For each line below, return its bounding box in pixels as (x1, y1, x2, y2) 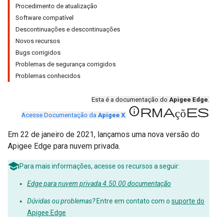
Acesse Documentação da (21, 111, 98, 119)
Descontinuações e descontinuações (15, 26, 120, 33)
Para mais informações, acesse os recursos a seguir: (19, 162, 180, 170)
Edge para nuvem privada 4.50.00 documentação (27, 180, 171, 187)
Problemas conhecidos (15, 72, 80, 79)
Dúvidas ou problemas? (27, 197, 95, 205)
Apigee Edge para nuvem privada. (8, 141, 120, 151)
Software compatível (15, 14, 74, 21)
